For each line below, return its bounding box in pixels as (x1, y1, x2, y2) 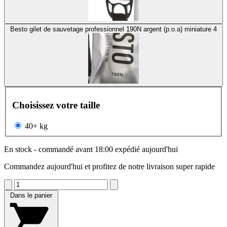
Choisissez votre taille (12, 100, 100, 111)
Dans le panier (10, 192, 52, 200)
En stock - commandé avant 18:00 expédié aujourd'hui (4, 145, 178, 154)
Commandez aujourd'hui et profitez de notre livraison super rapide (4, 162, 215, 171)
